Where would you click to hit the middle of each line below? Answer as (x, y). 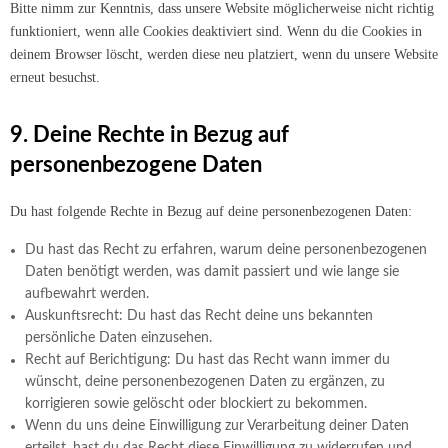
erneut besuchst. (55, 77)
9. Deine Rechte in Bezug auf (149, 135)
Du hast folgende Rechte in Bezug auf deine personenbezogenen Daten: (211, 211)
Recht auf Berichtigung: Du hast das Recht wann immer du (207, 360)
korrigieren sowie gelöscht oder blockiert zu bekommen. (196, 404)
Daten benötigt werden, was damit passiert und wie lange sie (212, 272)
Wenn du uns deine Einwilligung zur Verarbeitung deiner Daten (217, 426)
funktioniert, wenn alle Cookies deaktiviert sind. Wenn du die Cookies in (216, 31)
